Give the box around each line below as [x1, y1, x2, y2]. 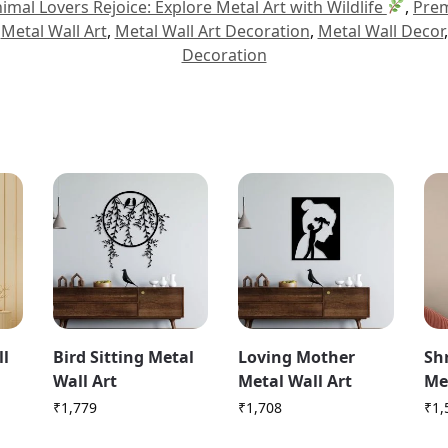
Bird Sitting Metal [52, 345, 194, 368]
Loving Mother [238, 345, 356, 368]
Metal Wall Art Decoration [114, 19, 310, 42]
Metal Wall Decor [317, 19, 444, 42]
